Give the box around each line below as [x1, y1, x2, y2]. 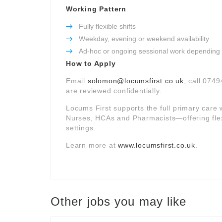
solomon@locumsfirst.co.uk [87, 77, 184, 85]
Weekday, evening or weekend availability [79, 35, 209, 43]
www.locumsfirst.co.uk [118, 141, 196, 149]
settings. [66, 124, 96, 132]
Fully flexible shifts [79, 22, 136, 30]
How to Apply [66, 59, 116, 67]
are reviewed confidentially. [66, 87, 162, 95]
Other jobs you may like [51, 195, 187, 208]
